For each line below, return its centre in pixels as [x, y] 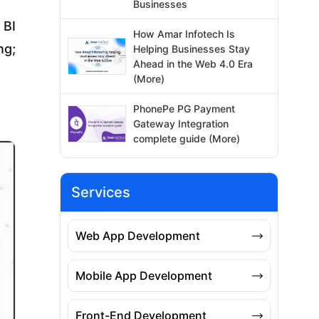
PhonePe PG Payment [184, 109]
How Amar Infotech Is [184, 34]
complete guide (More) [187, 139]
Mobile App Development [143, 276]
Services [100, 193]
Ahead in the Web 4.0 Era [193, 64]
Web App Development [137, 236]
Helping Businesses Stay [192, 49]
